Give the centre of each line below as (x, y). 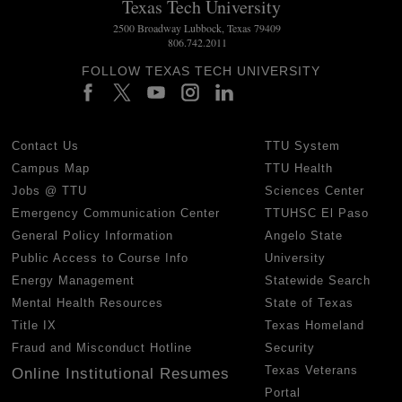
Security (290, 347)
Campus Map (51, 168)
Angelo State (304, 235)
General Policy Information (93, 235)
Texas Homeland (315, 325)
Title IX (35, 325)
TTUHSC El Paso (317, 213)
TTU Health (299, 168)
